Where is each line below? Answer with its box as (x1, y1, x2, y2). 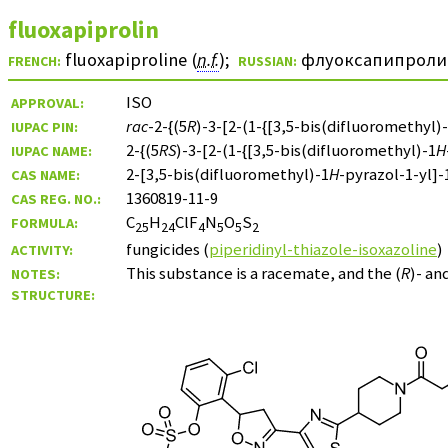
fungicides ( (126, 237, 209, 260)
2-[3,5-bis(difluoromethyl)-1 (126, 162, 329, 185)
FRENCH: (8, 51, 61, 70)
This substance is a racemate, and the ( (126, 261, 401, 284)
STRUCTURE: (11, 285, 95, 304)
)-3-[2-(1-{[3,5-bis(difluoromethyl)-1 (176, 138, 436, 161)
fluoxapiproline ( (65, 47, 197, 71)
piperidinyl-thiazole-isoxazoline (209, 237, 437, 260)
